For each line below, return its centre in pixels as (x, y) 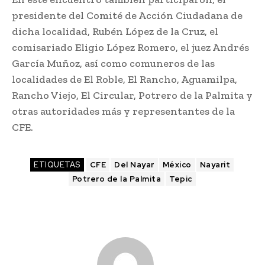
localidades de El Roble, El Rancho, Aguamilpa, (125, 80)
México (177, 165)
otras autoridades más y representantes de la (123, 112)
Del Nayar (134, 165)
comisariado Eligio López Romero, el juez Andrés (130, 48)
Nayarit (215, 165)
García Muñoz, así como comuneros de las (113, 64)
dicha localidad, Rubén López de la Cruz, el (115, 32)
